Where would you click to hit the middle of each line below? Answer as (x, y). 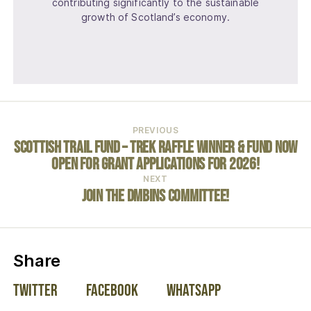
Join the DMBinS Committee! (155, 196)
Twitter (35, 290)
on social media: (125, 260)
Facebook (112, 290)
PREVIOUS (155, 130)
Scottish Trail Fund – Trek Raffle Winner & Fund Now (155, 147)
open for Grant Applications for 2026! (155, 164)
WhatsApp (193, 290)
